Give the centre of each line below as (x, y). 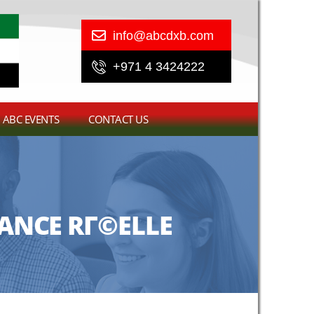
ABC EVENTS (31, 119)
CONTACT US (118, 119)
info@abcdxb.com (163, 36)
